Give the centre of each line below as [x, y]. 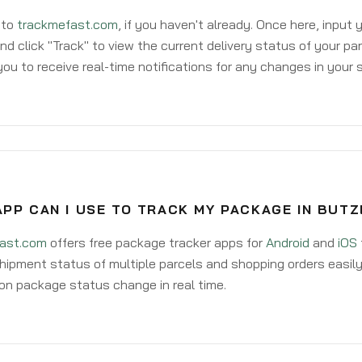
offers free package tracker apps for [156, 242]
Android [287, 242]
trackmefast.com [67, 24]
